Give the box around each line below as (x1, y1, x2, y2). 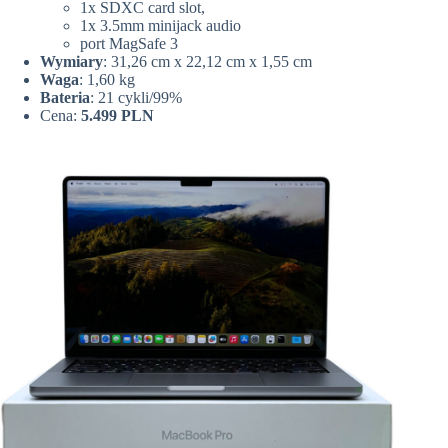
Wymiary (40, 53, 103, 71)
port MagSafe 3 (80, 35, 178, 53)
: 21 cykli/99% (90, 89, 182, 107)
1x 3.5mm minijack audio (80, 17, 241, 35)
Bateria (40, 89, 90, 107)
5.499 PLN (81, 107, 154, 125)
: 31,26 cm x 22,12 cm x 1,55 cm (103, 53, 312, 71)
